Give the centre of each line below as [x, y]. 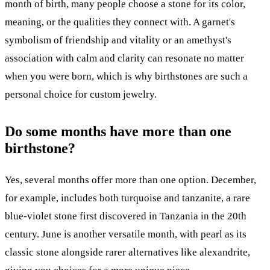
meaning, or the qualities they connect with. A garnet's [120, 22]
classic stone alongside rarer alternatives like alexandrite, [127, 252]
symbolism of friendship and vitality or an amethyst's [118, 40]
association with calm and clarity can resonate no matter [124, 58]
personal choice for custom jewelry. [81, 94]
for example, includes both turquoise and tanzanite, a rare [127, 198]
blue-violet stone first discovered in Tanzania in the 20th [126, 216]
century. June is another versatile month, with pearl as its [126, 234]
